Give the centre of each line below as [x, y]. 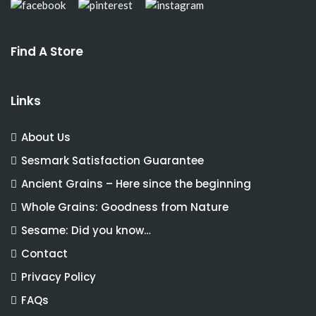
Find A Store [47, 51]
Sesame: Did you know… [86, 230]
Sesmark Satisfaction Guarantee [113, 160]
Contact [44, 253]
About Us [46, 137]
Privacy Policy [59, 276]
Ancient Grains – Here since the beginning [136, 183]
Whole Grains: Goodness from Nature [125, 207]
